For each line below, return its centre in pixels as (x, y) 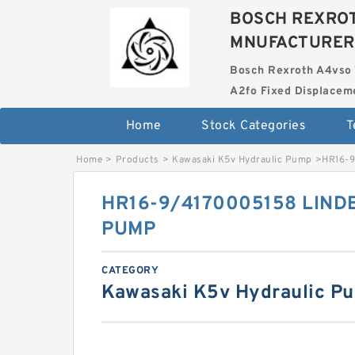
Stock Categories (254, 126)
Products (137, 160)
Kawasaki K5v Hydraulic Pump (242, 160)
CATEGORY (130, 271)
